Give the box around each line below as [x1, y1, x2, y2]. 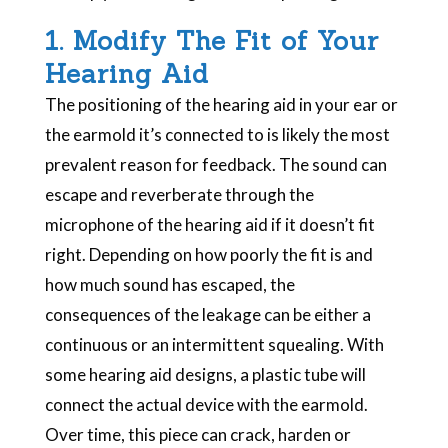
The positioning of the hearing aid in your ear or [44, 93, 398, 115]
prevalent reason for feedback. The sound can [44, 153, 387, 175]
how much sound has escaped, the [44, 273, 295, 295]
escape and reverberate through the [44, 183, 314, 205]
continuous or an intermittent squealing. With [44, 333, 384, 355]
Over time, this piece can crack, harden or [44, 423, 351, 445]
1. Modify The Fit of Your [44, 23, 379, 57]
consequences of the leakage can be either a [44, 303, 371, 325]
